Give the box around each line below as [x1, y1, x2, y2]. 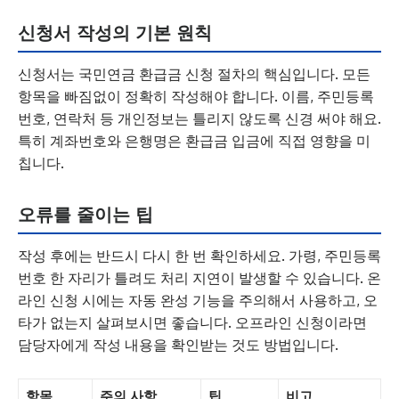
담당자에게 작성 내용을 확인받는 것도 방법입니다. [18, 336, 338, 354]
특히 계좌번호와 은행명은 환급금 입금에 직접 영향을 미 [18, 132, 370, 150]
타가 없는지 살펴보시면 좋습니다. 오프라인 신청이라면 [18, 313, 367, 331]
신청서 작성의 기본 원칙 [18, 22, 212, 44]
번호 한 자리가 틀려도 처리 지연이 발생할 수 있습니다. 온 [18, 269, 381, 287]
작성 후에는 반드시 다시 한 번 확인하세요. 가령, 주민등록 [18, 247, 381, 265]
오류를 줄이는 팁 [18, 204, 153, 225]
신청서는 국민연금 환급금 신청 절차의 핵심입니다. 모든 [18, 65, 370, 83]
